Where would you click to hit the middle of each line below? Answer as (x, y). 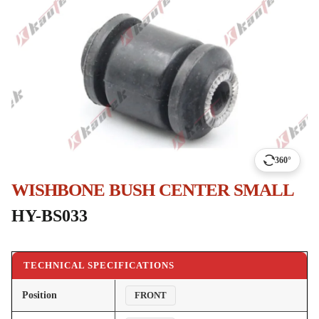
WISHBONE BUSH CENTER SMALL (153, 190)
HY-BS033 (49, 216)
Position (40, 295)
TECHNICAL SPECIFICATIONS (99, 265)
